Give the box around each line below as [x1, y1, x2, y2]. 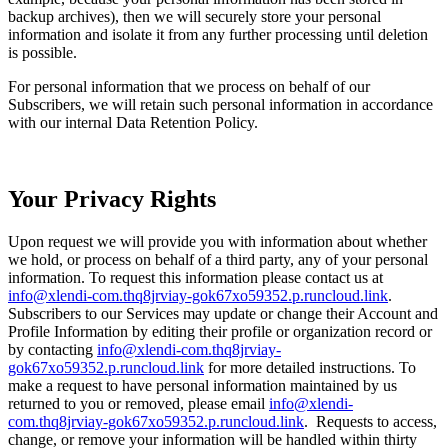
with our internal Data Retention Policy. [8, 114, 258, 132]
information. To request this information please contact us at [8, 269, 383, 287]
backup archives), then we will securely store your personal [8, 8, 381, 26]
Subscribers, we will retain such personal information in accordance [8, 96, 433, 114]
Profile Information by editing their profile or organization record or [8, 323, 432, 341]
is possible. [8, 44, 77, 62]
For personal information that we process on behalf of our [8, 78, 370, 96]
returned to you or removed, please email [8, 395, 269, 413]
